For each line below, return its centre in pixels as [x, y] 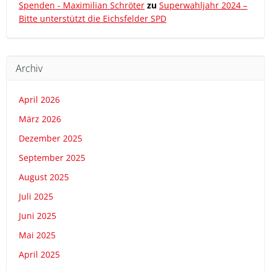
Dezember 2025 [51, 138]
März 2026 [40, 119]
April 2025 [39, 254]
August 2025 [44, 177]
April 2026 [39, 100]
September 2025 [52, 158]
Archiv [29, 68]
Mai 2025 [37, 235]
